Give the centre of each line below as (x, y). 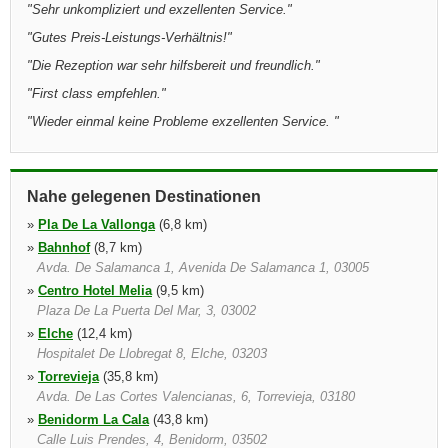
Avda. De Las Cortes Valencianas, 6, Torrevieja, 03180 (196, 396)
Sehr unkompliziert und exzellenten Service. (159, 9)
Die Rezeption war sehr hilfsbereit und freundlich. (173, 65)
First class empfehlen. (96, 93)
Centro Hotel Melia (95, 290)
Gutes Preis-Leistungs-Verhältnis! (129, 37)
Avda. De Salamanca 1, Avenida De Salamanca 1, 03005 (203, 267)
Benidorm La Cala (93, 419)
